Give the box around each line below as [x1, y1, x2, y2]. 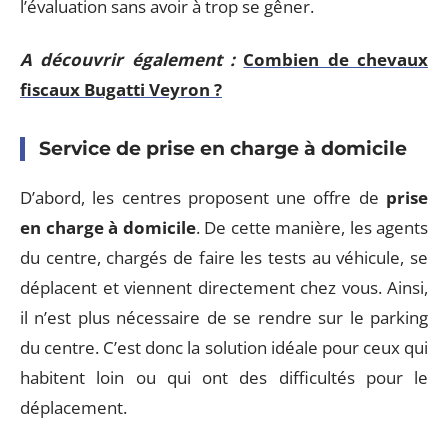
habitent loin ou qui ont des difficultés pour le [20, 366, 428, 389]
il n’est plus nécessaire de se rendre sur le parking [20, 306, 428, 329]
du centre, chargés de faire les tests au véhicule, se [20, 246, 428, 269]
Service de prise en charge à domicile [39, 136, 407, 160]
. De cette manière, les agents [195, 216, 428, 239]
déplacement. [20, 396, 127, 419]
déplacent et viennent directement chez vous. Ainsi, [20, 276, 428, 299]
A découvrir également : [20, 47, 235, 71]
